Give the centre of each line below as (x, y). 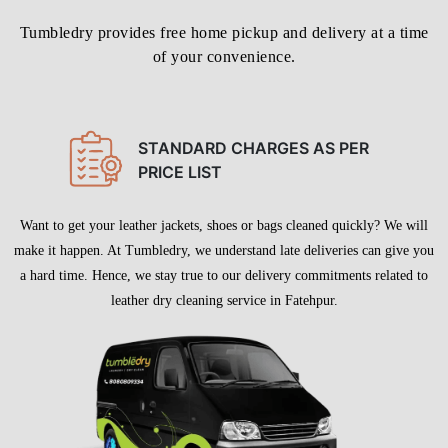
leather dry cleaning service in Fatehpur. (224, 424)
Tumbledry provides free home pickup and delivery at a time (224, 155)
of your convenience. (224, 179)
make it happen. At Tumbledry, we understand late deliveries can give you (224, 374)
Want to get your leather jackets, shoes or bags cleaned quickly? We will (224, 349)
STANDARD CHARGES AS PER (253, 270)
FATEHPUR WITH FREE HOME (224, 43)
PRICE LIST (179, 294)
